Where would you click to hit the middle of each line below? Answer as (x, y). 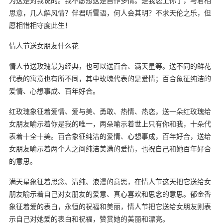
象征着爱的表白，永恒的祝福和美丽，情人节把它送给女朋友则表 (110, 206)
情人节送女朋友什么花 (44, 45)
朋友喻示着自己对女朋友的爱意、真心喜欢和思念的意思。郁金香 (110, 194)
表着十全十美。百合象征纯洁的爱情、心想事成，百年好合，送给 (110, 136)
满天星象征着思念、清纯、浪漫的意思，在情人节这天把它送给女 (110, 181)
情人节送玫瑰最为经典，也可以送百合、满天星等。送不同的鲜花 (110, 66)
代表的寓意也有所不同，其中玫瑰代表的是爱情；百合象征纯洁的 (110, 78)
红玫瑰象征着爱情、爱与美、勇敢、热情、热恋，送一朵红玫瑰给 (110, 111)
